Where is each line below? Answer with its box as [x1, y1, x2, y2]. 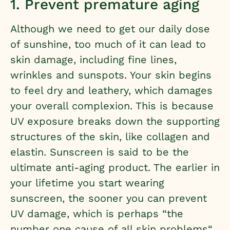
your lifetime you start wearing [10, 176, 164, 189]
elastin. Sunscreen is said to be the [10, 145, 189, 158]
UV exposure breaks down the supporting [10, 114, 220, 127]
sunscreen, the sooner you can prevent [10, 191, 207, 204]
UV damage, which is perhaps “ [10, 207, 167, 220]
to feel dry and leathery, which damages [10, 84, 213, 97]
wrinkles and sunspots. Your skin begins [10, 68, 212, 81]
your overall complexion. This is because [10, 99, 214, 112]
